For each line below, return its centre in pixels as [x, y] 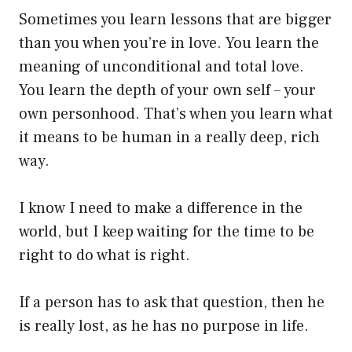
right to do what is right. [104, 256]
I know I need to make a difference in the [161, 209]
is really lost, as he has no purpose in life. [164, 326]
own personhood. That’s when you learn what [176, 114]
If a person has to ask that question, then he [172, 303]
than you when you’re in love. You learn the [169, 44]
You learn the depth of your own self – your [167, 91]
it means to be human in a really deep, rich [169, 138]
